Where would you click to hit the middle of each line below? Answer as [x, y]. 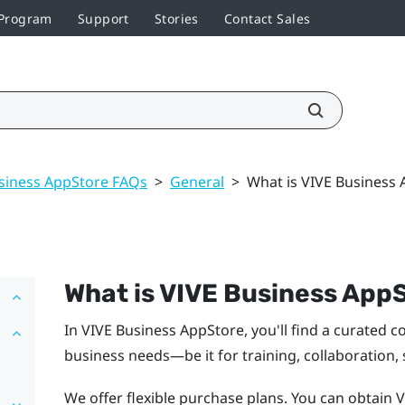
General [197, 181]
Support [103, 18]
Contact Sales [267, 18]
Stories [176, 18]
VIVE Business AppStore [162, 330]
